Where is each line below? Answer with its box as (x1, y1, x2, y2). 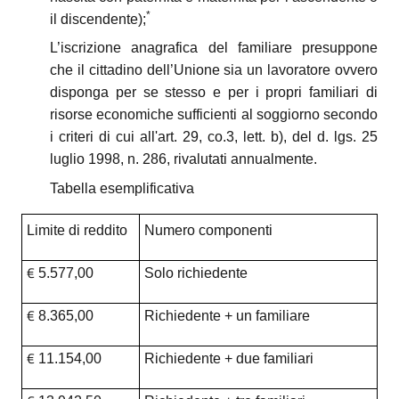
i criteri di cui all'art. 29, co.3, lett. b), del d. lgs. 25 (50, 129, 378, 145)
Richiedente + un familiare (143, 307, 310, 323)
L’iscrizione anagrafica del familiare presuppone (50, 40, 378, 56)
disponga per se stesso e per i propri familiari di (50, 85, 378, 101)
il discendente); (50, 11, 146, 27)
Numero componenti (143, 222, 273, 238)
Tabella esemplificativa (50, 180, 194, 196)
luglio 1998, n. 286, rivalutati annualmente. (50, 151, 317, 167)
